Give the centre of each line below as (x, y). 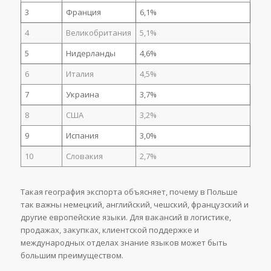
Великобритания (99, 32)
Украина (83, 94)
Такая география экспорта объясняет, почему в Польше (129, 191)
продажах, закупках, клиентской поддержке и (109, 230)
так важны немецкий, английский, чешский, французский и (134, 204)
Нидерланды (91, 53)
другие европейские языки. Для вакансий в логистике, (126, 217)
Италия (80, 73)
